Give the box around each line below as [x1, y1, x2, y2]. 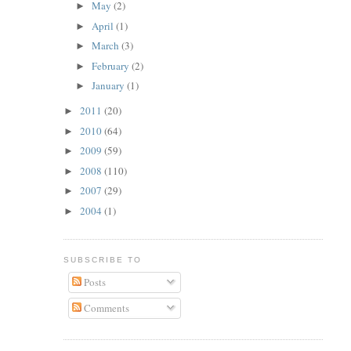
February [92, 58, 132, 73]
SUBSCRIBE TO [63, 255, 142, 265]
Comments [81, 301, 130, 316]
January [92, 78, 128, 93]
